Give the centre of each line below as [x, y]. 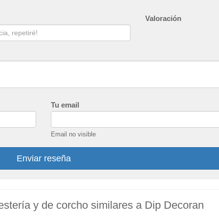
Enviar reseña [44, 158]
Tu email [65, 105]
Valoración [163, 18]
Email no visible [73, 134]
